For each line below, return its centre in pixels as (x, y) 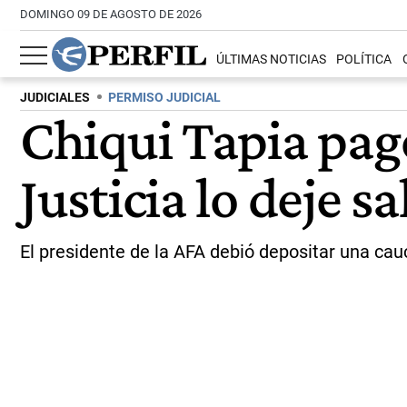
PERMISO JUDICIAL (164, 98)
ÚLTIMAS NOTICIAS (272, 60)
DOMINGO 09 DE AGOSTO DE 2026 (111, 14)
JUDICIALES (55, 98)
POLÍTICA (364, 60)
